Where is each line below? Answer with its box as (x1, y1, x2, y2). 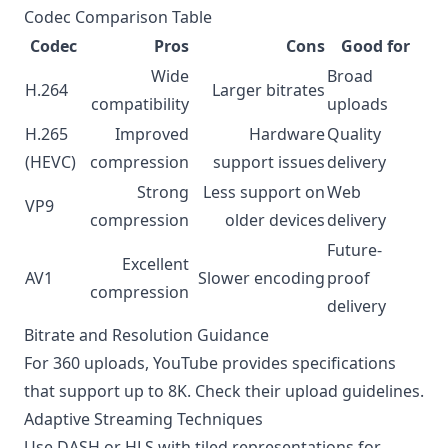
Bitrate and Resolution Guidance (24, 324, 269, 346)
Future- (327, 239, 382, 261)
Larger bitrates (212, 79, 325, 101)
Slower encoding (198, 267, 325, 289)
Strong (137, 181, 189, 203)
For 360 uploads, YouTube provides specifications (24, 352, 396, 374)
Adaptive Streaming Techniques (24, 408, 263, 430)
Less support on (203, 181, 325, 203)
